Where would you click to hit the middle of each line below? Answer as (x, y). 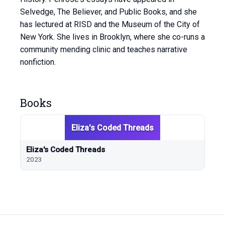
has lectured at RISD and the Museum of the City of (110, 25)
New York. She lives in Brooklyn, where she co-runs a (113, 37)
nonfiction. (38, 62)
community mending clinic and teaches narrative (104, 50)
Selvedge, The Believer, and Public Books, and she (108, 12)
